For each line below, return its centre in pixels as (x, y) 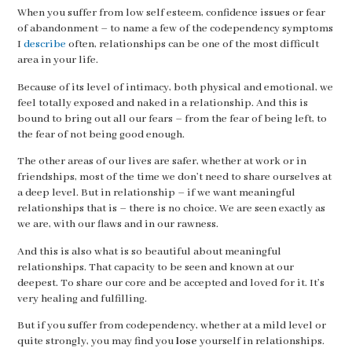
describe (46, 44)
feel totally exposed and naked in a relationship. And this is (162, 103)
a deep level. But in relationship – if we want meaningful (156, 193)
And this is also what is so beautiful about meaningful (149, 251)
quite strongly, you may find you (96, 341)
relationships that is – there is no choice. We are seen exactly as (171, 209)
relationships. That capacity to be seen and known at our (155, 267)
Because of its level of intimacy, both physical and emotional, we (175, 87)
